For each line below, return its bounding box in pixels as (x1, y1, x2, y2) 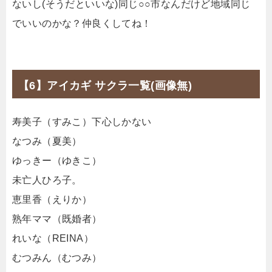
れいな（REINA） (12, 233, 93, 243)
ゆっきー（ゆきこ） (12, 155, 102, 166)
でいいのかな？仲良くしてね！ (12, 18, 152, 29)
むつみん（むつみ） (12, 252, 102, 263)
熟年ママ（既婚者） (12, 213, 102, 224)
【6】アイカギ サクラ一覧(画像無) (18, 79, 192, 92)
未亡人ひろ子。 (12, 174, 82, 185)
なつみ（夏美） (12, 135, 82, 146)
